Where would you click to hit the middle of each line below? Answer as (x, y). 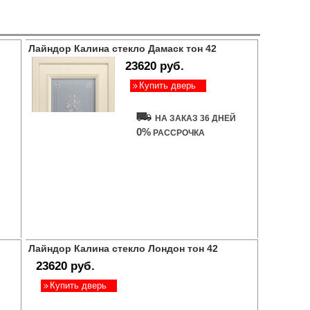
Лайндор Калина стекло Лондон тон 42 (123, 248)
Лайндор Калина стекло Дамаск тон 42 (122, 48)
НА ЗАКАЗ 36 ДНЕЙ (195, 118)
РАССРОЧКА (178, 133)
